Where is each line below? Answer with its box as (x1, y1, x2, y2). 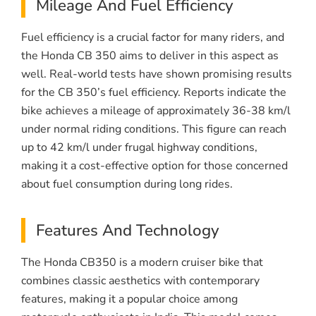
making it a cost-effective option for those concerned (21, 158, 288, 174)
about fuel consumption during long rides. (21, 176, 233, 193)
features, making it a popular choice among (21, 291, 238, 308)
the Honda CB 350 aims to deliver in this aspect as (21, 48, 279, 64)
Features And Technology (36, 219, 219, 242)
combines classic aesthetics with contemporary (21, 273, 260, 289)
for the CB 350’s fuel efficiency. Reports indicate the (21, 85, 286, 101)
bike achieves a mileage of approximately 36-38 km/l (21, 103, 291, 119)
